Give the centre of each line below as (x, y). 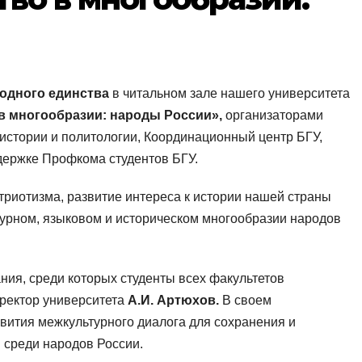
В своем (245, 301)
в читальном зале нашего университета (229, 94)
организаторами (274, 116)
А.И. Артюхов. (173, 301)
